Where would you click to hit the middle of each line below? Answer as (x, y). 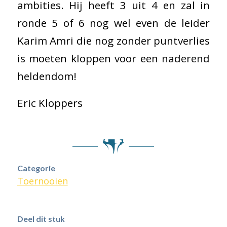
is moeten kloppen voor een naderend (113, 59)
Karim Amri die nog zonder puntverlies (113, 41)
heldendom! (47, 76)
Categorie (36, 168)
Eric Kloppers (50, 103)
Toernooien (42, 181)
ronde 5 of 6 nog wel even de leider (113, 23)
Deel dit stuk (41, 218)
